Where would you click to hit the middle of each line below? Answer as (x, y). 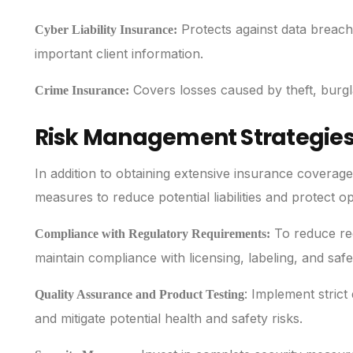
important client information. (119, 54)
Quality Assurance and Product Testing (139, 295)
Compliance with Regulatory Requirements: (152, 234)
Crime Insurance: (82, 91)
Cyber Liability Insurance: (106, 30)
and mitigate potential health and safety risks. (168, 319)
